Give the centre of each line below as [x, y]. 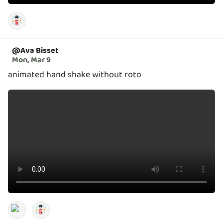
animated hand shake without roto [75, 74]
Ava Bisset [39, 50]
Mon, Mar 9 [31, 60]
